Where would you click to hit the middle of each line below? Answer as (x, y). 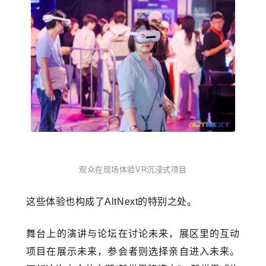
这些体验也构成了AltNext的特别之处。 (112, 202)
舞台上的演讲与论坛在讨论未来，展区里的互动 (133, 234)
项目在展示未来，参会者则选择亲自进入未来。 (133, 252)
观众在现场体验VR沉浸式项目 (133, 170)
